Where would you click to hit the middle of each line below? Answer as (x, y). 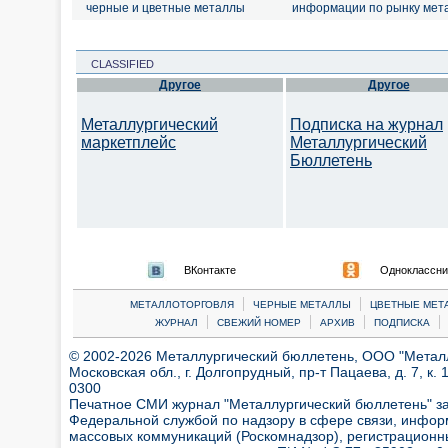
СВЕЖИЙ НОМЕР (258, 322)
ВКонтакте (210, 270)
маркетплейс (128, 142)
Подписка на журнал (366, 124)
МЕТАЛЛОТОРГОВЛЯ (182, 304)
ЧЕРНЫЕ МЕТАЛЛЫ (302, 304)
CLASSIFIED (116, 64)
